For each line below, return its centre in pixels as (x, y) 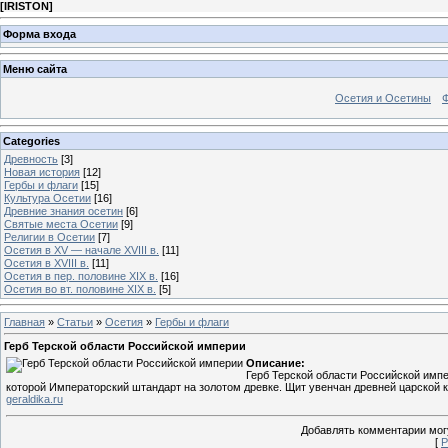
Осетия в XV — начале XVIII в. (81, 249)
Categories (31, 140)
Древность (31, 158)
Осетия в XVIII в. (46, 262)
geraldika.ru (34, 399)
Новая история (42, 171)
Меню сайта (35, 69)
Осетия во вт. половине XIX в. (80, 288)
